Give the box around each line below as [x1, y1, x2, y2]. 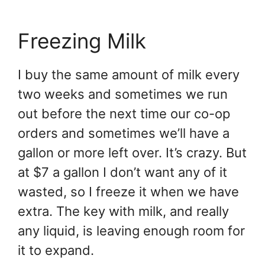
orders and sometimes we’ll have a [18, 125, 230, 141]
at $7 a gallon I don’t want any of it [18, 164, 227, 180]
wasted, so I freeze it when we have [18, 183, 239, 199]
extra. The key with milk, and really [18, 203, 229, 219]
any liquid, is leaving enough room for [18, 222, 245, 238]
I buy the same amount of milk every [18, 66, 240, 82]
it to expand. [18, 242, 94, 258]
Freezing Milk [18, 28, 146, 53]
